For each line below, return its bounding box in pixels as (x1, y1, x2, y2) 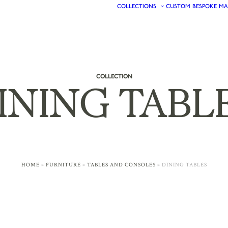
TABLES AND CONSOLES (87, 161, 156, 168)
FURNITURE (45, 161, 81, 168)
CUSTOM (166, 2, 190, 10)
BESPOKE (192, 2, 217, 10)
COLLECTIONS (117, 2, 156, 10)
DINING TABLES (161, 161, 207, 168)
